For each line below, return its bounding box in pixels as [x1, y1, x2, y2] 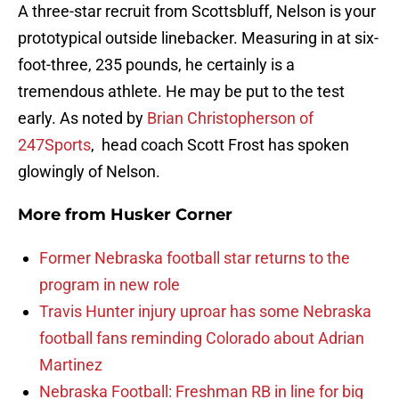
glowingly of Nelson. [18, 162, 160, 182]
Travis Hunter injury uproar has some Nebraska [39, 302, 371, 322]
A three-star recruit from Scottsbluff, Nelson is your [18, 2, 376, 21]
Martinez [39, 355, 102, 375]
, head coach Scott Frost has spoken [91, 135, 349, 155]
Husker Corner [110, 205, 232, 225]
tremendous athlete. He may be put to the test [18, 82, 345, 102]
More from [18, 205, 110, 225]
